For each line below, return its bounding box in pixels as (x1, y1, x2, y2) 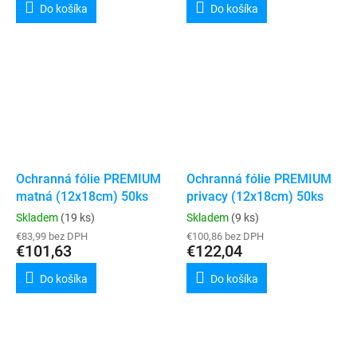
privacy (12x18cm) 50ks (186, 188, 324, 204)
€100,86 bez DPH (186, 229, 264, 242)
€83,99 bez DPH (16, 229, 88, 242)
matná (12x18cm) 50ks (16, 188, 148, 204)
